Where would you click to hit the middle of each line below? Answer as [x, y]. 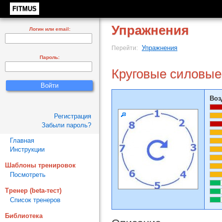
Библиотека [24, 216]
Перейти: [125, 48]
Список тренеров [35, 200]
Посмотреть [28, 175]
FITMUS [25, 9]
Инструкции [27, 149]
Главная [22, 140]
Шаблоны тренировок [40, 165]
